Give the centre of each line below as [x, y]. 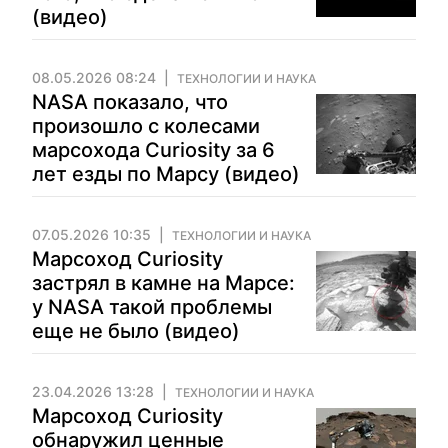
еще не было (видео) [136, 331]
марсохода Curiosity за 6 [153, 150]
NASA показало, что [130, 102]
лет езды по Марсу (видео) [166, 174]
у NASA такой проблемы [152, 307]
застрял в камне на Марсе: [163, 283]
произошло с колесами [146, 126]
